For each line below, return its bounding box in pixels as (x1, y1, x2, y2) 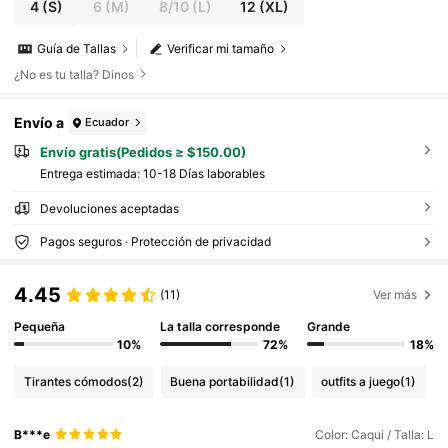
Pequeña (14, 319, 66, 335)
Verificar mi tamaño (167, 41, 275, 57)
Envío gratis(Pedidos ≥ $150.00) (39, 143, 246, 160)
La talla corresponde (160, 319, 281, 335)
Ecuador (85, 115, 130, 130)
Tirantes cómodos (23, 374, 127, 390)
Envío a (14, 114, 65, 132)
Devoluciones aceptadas (39, 201, 179, 217)
